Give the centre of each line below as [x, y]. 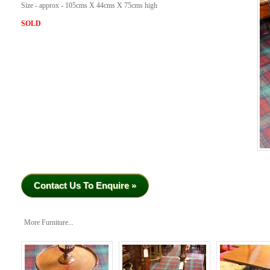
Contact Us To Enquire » [85, 185]
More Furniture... [49, 222]
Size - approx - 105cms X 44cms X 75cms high [89, 6]
